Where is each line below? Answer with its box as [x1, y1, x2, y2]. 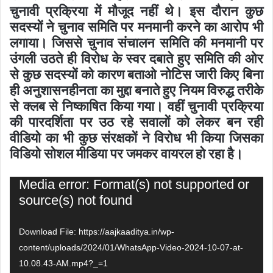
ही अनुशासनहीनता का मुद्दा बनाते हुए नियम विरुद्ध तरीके [10, 82, 263, 99]
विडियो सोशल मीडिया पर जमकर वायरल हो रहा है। [10, 146, 243, 162]
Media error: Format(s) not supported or [19, 177, 249, 193]
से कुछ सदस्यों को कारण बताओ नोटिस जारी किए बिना [10, 66, 263, 83]
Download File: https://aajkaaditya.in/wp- [19, 227, 174, 237]
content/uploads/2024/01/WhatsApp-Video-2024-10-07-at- [19, 243, 243, 253]
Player [9, 192, 48, 208]
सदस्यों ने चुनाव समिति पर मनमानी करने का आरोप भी [10, 19, 263, 35]
